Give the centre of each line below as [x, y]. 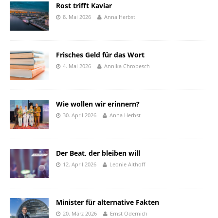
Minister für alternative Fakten [108, 202]
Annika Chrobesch [127, 66]
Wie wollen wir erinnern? [98, 104]
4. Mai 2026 [77, 66]
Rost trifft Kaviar [84, 6]
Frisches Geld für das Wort [100, 55]
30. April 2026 [80, 115]
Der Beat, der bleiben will [98, 153]
